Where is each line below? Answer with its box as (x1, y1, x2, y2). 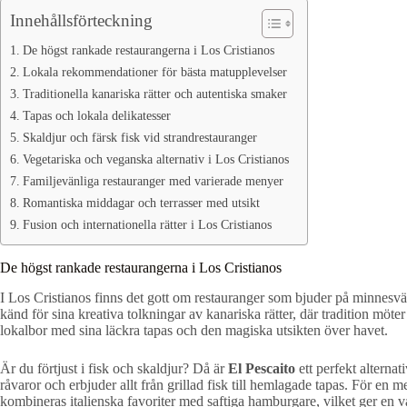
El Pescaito (228, 360, 295, 376)
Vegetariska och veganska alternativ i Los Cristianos (22, 152, 289, 166)
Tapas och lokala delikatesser (22, 108, 171, 123)
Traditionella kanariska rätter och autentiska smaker (22, 86, 287, 101)
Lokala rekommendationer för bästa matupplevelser (22, 65, 287, 79)
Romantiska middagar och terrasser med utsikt (22, 195, 260, 210)
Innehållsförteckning (10, 11, 153, 30)
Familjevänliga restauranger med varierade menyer (22, 174, 283, 188)
